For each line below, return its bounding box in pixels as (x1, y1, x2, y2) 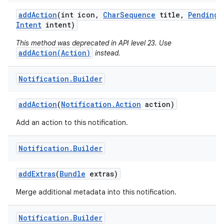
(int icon (57, 10, 95, 19)
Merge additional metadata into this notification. (16, 187, 176, 196)
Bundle (59, 169, 85, 178)
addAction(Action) (18, 48, 90, 57)
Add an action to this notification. (16, 118, 128, 127)
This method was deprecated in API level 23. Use (16, 38, 171, 47)
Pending (188, 10, 218, 19)
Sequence (120, 10, 155, 19)
